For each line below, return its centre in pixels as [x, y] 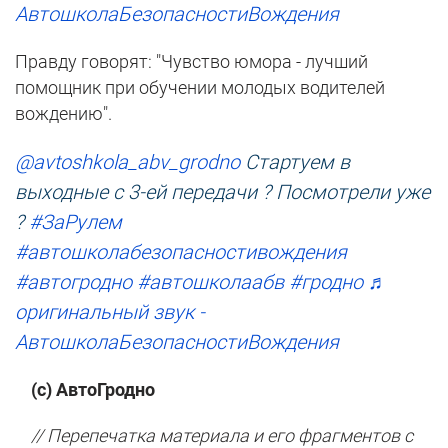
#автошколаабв [210, 282]
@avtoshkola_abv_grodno [127, 162]
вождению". [63, 114]
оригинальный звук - [110, 312]
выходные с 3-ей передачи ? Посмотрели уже [222, 192]
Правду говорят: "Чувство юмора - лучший [191, 62]
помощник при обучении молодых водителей [200, 88]
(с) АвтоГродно [85, 390]
